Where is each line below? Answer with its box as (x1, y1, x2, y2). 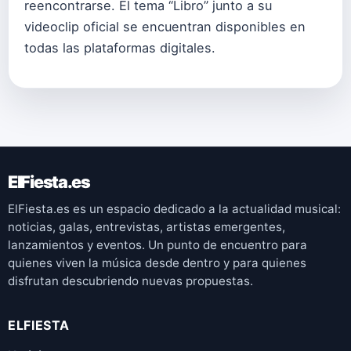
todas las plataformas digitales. (24, 39, 215, 56)
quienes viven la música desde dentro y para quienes (8, 255, 306, 270)
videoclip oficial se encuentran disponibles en (24, 18, 306, 34)
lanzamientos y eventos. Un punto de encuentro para (8, 237, 307, 252)
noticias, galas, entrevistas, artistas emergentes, (8, 219, 285, 234)
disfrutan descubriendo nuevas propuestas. (8, 273, 253, 288)
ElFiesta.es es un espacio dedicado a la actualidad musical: (8, 201, 341, 216)
